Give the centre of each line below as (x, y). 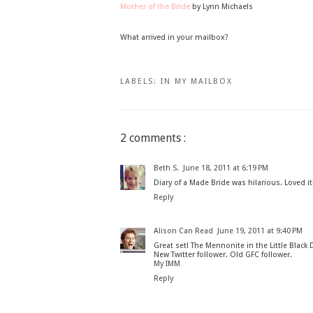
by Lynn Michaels (221, 6)
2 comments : (153, 138)
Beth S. (166, 168)
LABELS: (140, 81)
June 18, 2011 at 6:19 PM (226, 168)
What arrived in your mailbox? (174, 37)
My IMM (167, 263)
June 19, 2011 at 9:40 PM (260, 231)
